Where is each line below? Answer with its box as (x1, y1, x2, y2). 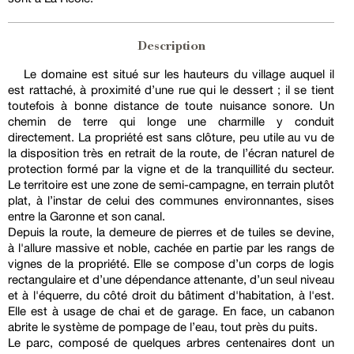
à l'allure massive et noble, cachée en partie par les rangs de (8, 241, 334, 255)
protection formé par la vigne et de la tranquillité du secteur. (8, 162, 334, 176)
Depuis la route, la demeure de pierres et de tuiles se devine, (8, 225, 334, 239)
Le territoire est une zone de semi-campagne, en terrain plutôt (8, 178, 334, 192)
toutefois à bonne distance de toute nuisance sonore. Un (8, 99, 334, 113)
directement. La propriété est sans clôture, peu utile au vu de (8, 130, 334, 145)
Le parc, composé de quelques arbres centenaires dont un (8, 336, 334, 350)
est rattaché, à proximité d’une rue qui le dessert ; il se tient (8, 83, 334, 97)
